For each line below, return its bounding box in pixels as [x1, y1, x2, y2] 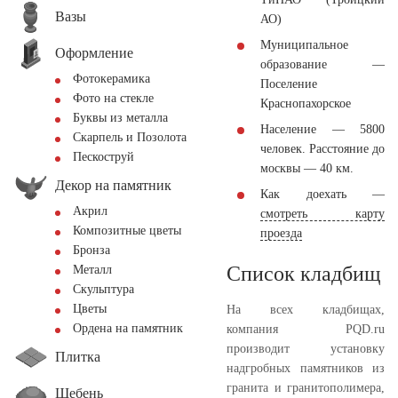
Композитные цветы [73, 224, 181, 237]
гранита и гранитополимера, [227, 380, 385, 394]
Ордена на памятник [73, 322, 183, 335]
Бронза [73, 243, 110, 257]
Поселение [260, 76, 317, 91]
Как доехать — [260, 187, 385, 201]
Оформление [55, 44, 133, 60]
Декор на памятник [55, 177, 171, 193]
